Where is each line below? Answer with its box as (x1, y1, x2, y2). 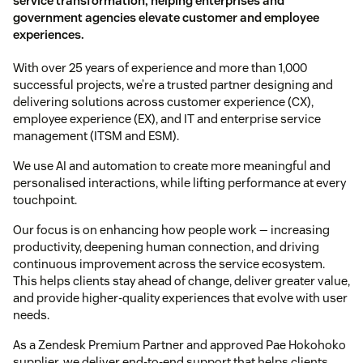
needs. (13, 307, 49, 323)
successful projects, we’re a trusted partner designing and (13, 77, 333, 93)
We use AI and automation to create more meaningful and (13, 158, 331, 174)
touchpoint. (13, 192, 77, 208)
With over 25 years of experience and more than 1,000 (13, 60, 307, 76)
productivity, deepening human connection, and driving (13, 239, 319, 255)
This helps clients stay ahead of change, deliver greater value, (13, 273, 350, 289)
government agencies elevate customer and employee (13, 10, 319, 26)
